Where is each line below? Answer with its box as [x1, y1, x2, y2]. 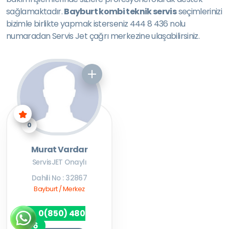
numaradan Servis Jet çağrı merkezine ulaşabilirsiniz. [6, 30, 200, 42]
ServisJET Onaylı [32, 157, 87, 167]
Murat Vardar [31, 144, 88, 155]
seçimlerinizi [176, 6, 222, 17]
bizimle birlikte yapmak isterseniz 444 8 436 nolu [6, 18, 186, 30]
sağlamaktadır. [6, 6, 64, 17]
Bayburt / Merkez [34, 185, 85, 193]
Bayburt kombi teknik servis [64, 6, 177, 17]
